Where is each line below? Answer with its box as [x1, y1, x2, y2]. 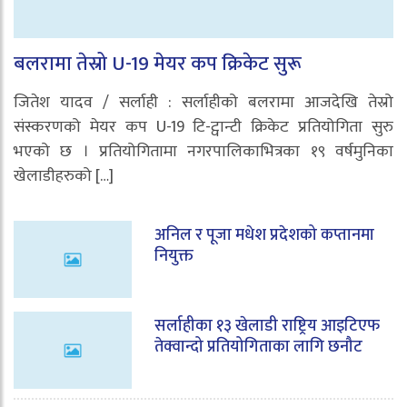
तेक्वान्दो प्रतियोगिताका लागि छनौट [154, 333, 362, 361]
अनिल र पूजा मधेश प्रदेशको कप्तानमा [154, 221, 374, 249]
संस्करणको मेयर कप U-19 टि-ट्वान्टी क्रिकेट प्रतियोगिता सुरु [14, 113, 393, 141]
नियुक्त [154, 242, 194, 270]
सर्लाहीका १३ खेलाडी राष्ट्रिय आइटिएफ [154, 312, 380, 340]
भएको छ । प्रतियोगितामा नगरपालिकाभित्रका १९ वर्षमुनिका [14, 137, 393, 165]
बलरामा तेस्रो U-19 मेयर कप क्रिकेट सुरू [14, 46, 302, 81]
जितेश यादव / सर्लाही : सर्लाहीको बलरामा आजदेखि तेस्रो [14, 88, 393, 116]
